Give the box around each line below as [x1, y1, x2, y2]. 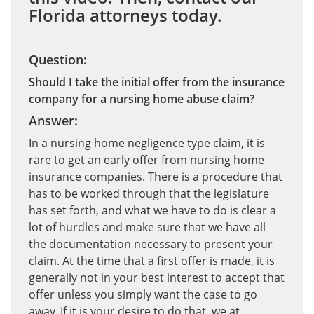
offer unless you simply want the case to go [29, 287, 257, 302]
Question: [29, 51, 87, 68]
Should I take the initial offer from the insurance [29, 74, 285, 90]
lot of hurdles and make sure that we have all [29, 219, 266, 235]
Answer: [29, 112, 78, 129]
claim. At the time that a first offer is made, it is [29, 253, 275, 268]
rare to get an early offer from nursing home [29, 152, 264, 168]
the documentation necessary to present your [29, 236, 273, 252]
